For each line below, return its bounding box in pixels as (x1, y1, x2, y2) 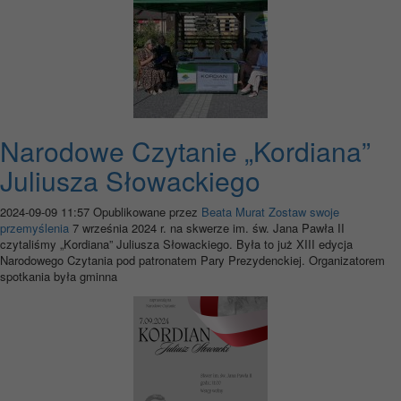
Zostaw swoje (269, 203, 339, 221)
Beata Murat (201, 203, 265, 221)
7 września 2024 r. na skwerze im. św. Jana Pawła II (73, 219, 345, 237)
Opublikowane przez (93, 203, 201, 221)
